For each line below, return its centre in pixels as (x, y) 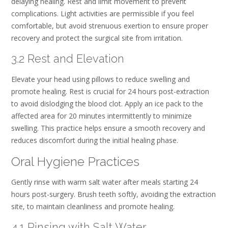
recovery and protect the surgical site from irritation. (97, 38)
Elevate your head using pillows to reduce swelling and (101, 79)
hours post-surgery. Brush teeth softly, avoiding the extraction (113, 194)
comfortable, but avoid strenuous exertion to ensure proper (110, 26)
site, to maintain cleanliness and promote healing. (93, 207)
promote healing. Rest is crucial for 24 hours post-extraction (110, 92)
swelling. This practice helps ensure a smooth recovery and (108, 128)
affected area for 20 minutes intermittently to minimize (102, 116)
